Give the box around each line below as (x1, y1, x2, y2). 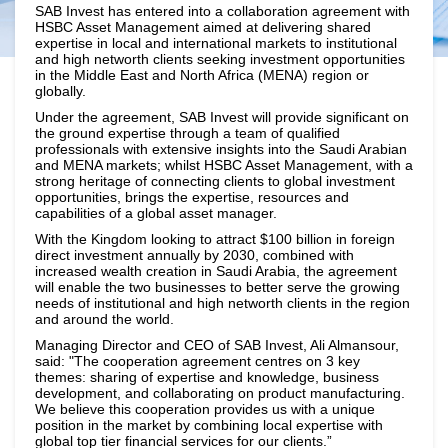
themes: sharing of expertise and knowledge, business (35, 369, 379, 385)
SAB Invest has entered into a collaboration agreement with (35, 3, 410, 19)
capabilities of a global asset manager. (35, 205, 277, 221)
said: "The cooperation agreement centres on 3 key (35, 353, 360, 369)
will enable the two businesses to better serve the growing (35, 279, 400, 295)
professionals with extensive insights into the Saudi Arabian (35, 141, 407, 157)
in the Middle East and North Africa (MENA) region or (35, 67, 369, 83)
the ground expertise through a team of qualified (35, 125, 340, 141)
